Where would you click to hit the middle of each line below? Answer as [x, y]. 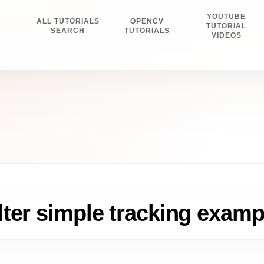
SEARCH [68, 31]
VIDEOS [226, 35]
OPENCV [147, 21]
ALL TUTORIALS [68, 21]
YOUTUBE [227, 16]
